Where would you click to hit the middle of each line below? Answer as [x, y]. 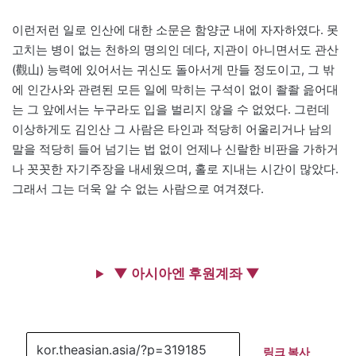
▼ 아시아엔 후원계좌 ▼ [185, 274]
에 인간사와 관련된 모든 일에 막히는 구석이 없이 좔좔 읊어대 [175, 90]
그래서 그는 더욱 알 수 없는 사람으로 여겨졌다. [138, 189]
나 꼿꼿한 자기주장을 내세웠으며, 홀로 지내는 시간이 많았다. [175, 169]
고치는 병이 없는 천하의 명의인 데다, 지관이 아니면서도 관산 [175, 50]
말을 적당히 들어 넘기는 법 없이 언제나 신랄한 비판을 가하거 [175, 149]
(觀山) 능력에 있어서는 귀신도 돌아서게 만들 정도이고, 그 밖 [173, 70]
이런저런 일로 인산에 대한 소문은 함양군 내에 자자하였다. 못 [175, 30]
